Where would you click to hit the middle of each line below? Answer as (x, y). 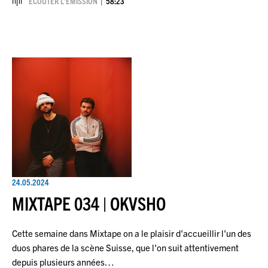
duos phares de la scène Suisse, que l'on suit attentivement (125, 247)
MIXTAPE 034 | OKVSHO (89, 203)
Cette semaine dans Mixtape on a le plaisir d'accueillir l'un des (132, 233)
